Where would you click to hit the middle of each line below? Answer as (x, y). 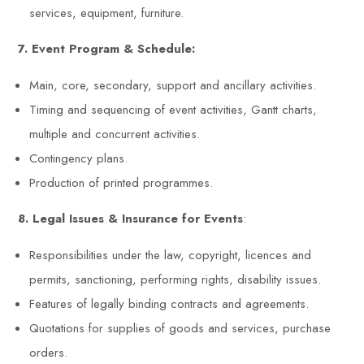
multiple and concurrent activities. (115, 134)
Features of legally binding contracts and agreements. (169, 304)
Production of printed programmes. (121, 183)
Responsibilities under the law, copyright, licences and (171, 256)
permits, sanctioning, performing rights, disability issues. (175, 280)
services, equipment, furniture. (107, 13)
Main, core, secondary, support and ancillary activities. (173, 86)
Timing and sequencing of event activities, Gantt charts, (173, 110)
